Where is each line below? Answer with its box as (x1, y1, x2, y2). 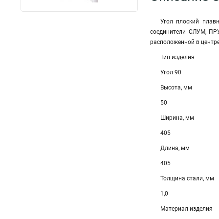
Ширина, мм (160, 114, 194, 121)
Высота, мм (160, 84, 192, 91)
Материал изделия (160, 205, 213, 212)
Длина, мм (160, 145, 190, 152)
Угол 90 (160, 69, 181, 76)
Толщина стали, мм (160, 175, 214, 182)
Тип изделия (160, 54, 195, 61)
